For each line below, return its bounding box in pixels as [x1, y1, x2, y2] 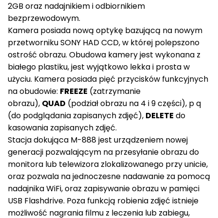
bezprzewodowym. [8, 13, 80, 24]
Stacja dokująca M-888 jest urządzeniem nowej [8, 134, 188, 145]
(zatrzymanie [90, 86, 141, 97]
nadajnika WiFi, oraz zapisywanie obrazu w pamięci [8, 183, 200, 194]
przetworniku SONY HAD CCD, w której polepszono [8, 37, 200, 48]
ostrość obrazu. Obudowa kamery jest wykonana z [8, 49, 200, 60]
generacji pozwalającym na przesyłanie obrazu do [8, 146, 199, 158]
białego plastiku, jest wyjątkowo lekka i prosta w [8, 61, 190, 73]
